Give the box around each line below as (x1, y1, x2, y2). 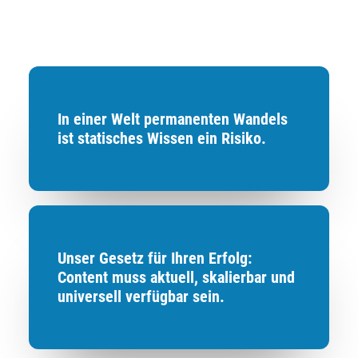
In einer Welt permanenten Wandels (58, 109, 288, 129)
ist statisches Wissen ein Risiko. (58, 129, 266, 148)
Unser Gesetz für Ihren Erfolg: (58, 249, 252, 268)
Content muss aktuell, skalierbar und (58, 268, 295, 287)
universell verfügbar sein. (58, 287, 225, 306)
